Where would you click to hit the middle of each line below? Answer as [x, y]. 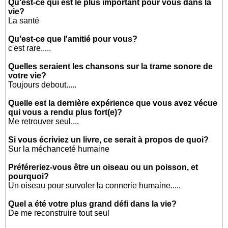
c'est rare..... [30, 48]
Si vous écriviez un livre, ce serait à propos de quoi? [109, 140]
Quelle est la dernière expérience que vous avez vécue [113, 103]
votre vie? [27, 76]
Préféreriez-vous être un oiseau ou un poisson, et [103, 167]
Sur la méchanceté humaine [59, 149]
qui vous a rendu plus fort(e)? [65, 112]
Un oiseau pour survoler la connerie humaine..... [95, 186]
